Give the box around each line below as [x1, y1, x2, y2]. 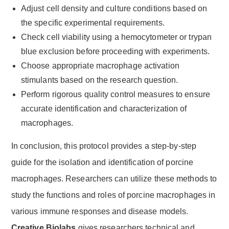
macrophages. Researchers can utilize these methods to [11, 174, 217, 183]
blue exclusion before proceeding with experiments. [20, 47, 210, 56]
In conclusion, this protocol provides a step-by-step [11, 141, 197, 150]
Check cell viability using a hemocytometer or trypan [20, 32, 212, 41]
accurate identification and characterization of [20, 104, 187, 113]
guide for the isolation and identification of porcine [11, 157, 194, 167]
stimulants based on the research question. [20, 75, 178, 84]
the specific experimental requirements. [20, 18, 165, 27]
